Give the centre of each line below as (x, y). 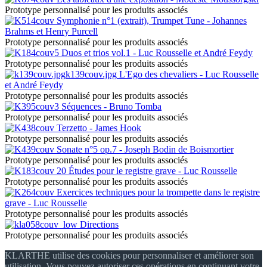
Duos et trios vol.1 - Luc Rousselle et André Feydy (156, 52)
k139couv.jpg (91, 74)
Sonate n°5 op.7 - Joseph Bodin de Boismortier (144, 149)
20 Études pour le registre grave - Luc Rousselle (146, 170)
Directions (98, 224)
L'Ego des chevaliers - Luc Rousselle (188, 74)
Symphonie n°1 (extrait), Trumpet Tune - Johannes (150, 20)
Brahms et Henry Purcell (51, 31)
